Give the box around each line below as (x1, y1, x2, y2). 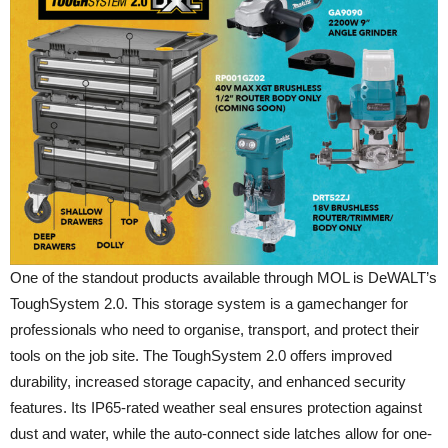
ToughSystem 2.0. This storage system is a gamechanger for (10, 295, 408, 312)
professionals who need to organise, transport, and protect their (10, 321, 419, 338)
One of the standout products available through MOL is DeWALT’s (10, 269, 437, 286)
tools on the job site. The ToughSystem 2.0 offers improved (10, 347, 392, 364)
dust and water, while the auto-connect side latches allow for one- (10, 425, 432, 442)
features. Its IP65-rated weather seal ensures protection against (10, 399, 422, 416)
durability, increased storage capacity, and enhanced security (10, 373, 406, 390)
